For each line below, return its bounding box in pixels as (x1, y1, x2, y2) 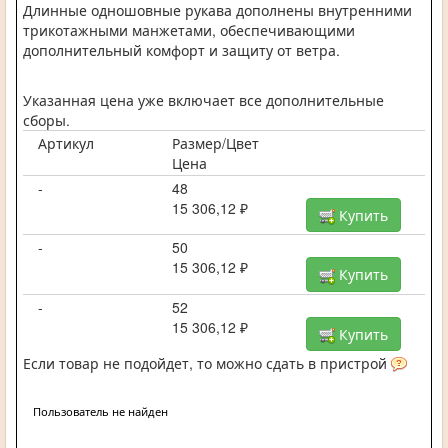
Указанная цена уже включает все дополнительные (23, 89, 384, 110)
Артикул (38, 132, 94, 153)
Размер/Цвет (171, 132, 259, 153)
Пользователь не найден (33, 403, 168, 420)
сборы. (23, 109, 70, 130)
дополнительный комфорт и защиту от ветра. (23, 39, 340, 60)
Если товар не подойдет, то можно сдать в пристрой (23, 352, 391, 373)
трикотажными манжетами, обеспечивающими (23, 19, 355, 40)
